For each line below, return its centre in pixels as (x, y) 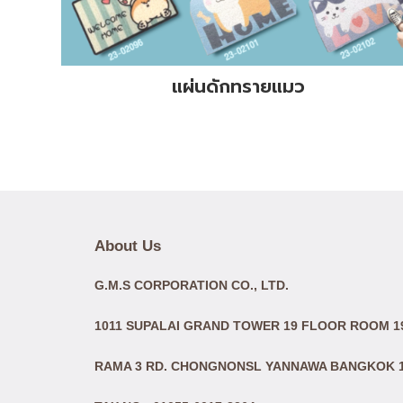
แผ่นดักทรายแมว (239, 87)
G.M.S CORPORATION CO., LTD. (192, 285)
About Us (128, 246)
